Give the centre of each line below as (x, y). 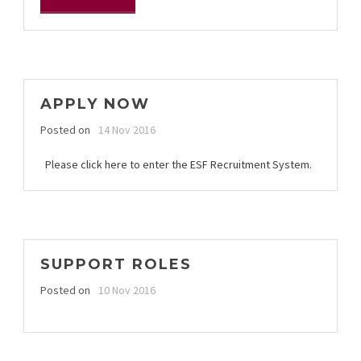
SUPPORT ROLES (116, 264)
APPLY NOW (95, 104)
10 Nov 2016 (127, 290)
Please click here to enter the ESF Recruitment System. (176, 164)
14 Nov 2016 (127, 129)
